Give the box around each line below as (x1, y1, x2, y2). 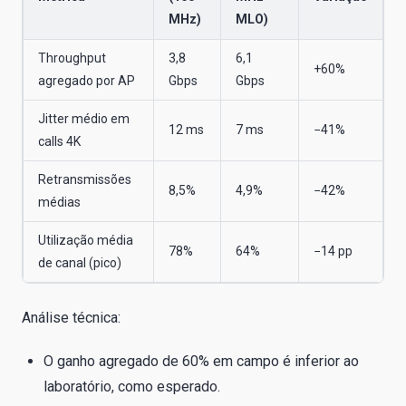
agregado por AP (38, 72, 135, 88)
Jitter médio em (38, 111, 130, 126)
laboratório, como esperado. (43, 377, 220, 395)
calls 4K (38, 133, 81, 149)
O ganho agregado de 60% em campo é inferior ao (43, 352, 359, 370)
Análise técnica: (22, 308, 121, 326)
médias (38, 194, 81, 209)
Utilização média (38, 232, 133, 247)
